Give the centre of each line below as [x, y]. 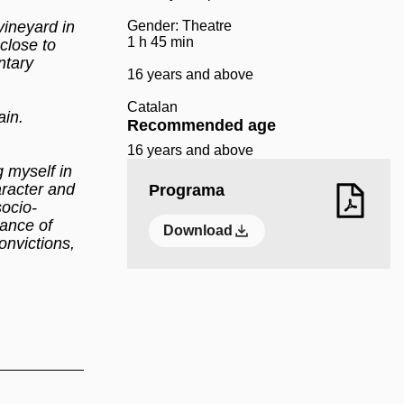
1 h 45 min [160, 42]
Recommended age [201, 125]
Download [197, 230]
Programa [186, 190]
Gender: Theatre [179, 26]
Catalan [152, 107]
